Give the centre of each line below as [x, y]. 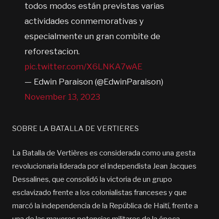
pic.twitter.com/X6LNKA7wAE [84, 66]
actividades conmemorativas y [84, 21]
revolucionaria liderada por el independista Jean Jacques [104, 166]
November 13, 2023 [63, 97]
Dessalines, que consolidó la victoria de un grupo [92, 180]
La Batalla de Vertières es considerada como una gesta [104, 153]
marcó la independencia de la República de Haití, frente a [105, 206]
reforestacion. [52, 51]
